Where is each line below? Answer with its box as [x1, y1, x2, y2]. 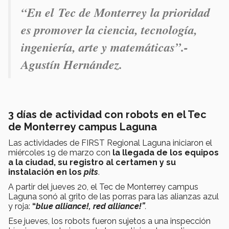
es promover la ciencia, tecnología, [21, 20, 197, 38]
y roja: [8, 201, 32, 211]
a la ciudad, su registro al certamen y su [8, 157, 176, 167]
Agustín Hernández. [21, 55, 122, 73]
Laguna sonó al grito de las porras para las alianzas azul [8, 191, 219, 201]
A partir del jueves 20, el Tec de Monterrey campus [8, 181, 198, 192]
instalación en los [8, 167, 84, 177]
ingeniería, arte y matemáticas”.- [21, 38, 188, 56]
